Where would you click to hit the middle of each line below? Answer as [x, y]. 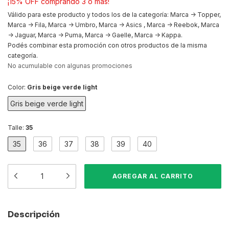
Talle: [17, 128]
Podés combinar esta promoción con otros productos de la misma [107, 45]
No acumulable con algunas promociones [70, 66]
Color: [17, 87]
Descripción [34, 215]
